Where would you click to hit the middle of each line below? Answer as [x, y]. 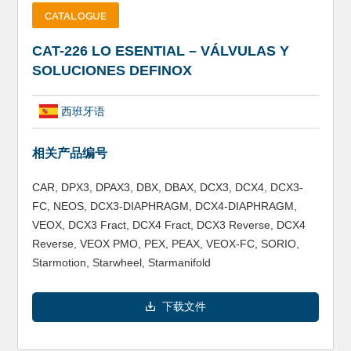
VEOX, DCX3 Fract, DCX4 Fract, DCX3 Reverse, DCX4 [168, 225]
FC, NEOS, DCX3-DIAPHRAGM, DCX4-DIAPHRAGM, [164, 206]
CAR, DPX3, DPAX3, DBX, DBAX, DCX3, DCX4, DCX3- [167, 188]
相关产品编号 [69, 153]
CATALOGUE [76, 15]
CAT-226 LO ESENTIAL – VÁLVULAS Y [160, 51]
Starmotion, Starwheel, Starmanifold [121, 263]
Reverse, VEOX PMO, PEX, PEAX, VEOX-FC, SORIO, [165, 244]
